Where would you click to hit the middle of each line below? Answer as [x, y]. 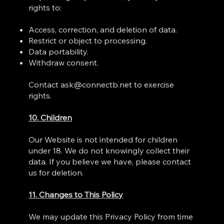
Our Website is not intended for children [103, 139]
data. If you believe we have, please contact [110, 161]
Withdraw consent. [64, 62]
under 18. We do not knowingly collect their [109, 150]
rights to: [45, 7]
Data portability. [59, 51]
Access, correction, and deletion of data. [103, 29]
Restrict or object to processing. [88, 40]
